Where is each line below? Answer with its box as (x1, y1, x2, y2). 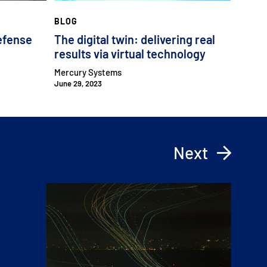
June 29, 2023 (54, 79, 102, 89)
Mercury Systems (54, 67, 122, 78)
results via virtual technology (54, 46, 206, 61)
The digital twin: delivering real (54, 32, 215, 47)
